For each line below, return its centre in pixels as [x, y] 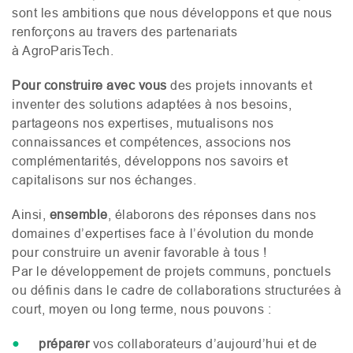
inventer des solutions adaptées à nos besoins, [152, 104]
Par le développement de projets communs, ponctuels [171, 271]
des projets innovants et [239, 85]
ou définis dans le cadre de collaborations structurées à [176, 290]
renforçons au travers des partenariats [124, 31]
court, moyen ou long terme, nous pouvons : [141, 308]
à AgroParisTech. [63, 50]
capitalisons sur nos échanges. [104, 179]
